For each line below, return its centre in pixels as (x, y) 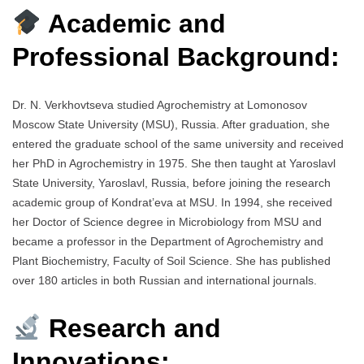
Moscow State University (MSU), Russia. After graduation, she (171, 125)
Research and (132, 328)
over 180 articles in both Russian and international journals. (165, 281)
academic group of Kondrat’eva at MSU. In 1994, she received (172, 203)
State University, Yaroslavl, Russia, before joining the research (171, 183)
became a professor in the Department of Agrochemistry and (168, 242)
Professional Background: (176, 56)
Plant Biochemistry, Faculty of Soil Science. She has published (171, 261)
